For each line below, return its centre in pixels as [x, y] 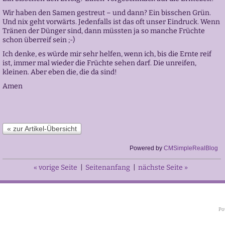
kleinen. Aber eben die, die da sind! [60, 72]
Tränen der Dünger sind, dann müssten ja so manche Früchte [103, 31]
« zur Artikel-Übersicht [42, 129]
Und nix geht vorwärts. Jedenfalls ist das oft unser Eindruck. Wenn [111, 22]
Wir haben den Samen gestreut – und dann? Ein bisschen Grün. [106, 13]
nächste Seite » [163, 167]
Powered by [146, 148]
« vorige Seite [55, 167]
